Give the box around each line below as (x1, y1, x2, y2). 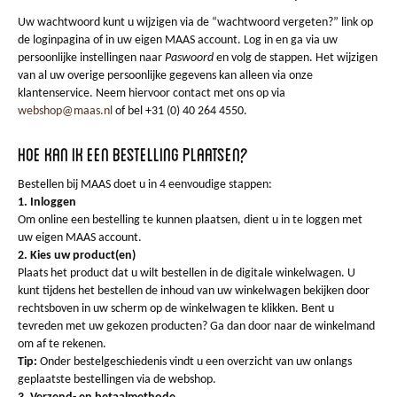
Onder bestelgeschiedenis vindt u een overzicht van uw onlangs (37, 355, 352, 369)
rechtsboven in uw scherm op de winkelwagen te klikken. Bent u (18, 302, 334, 315)
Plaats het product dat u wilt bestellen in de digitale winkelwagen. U (18, 267, 355, 280)
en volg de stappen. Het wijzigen (216, 51, 378, 65)
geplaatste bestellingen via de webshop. (18, 373, 216, 386)
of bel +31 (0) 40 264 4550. (113, 105, 247, 118)
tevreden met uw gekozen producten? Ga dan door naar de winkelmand (18, 320, 375, 333)
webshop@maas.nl (18, 105, 113, 118)
